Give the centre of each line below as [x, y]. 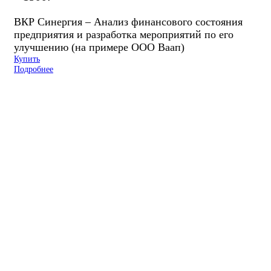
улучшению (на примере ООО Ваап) [99, 47]
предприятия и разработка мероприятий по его [124, 35]
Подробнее [34, 69]
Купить [27, 59]
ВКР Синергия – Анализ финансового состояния [128, 22]
